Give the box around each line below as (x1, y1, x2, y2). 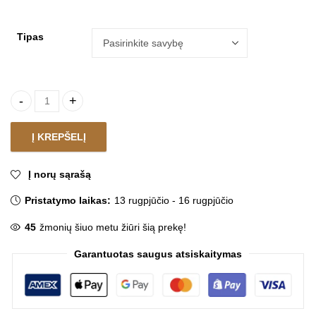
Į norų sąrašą (28, 168, 91, 180)
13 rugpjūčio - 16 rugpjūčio (114, 194, 234, 206)
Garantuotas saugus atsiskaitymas (74, 248, 242, 260)
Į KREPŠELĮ (31, 130, 86, 142)
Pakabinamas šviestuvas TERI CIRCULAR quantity (10, 102, 252, 114)
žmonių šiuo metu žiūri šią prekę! (39, 221, 187, 233)
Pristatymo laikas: (25, 194, 111, 206)
